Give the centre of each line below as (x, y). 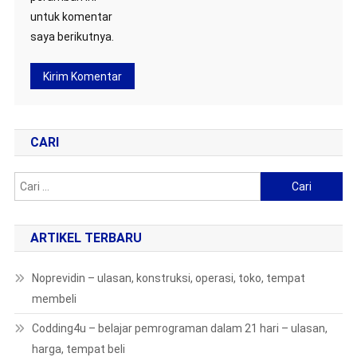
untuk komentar (71, 17)
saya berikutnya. (72, 37)
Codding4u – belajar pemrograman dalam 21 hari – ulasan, (179, 328)
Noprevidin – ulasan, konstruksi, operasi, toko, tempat (168, 278)
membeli (54, 299)
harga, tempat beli (78, 349)
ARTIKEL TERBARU (86, 238)
